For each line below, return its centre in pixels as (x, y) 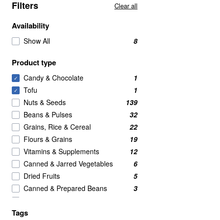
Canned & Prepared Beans (65, 188)
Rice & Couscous (50, 200)
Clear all (126, 6)
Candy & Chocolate (54, 78)
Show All (37, 41)
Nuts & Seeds (45, 102)
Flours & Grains (48, 139)
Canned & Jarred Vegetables (68, 164)
